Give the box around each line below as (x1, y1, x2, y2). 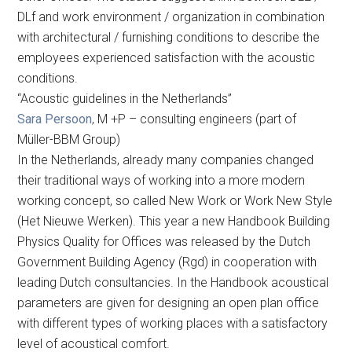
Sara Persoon (17, 111, 93, 126)
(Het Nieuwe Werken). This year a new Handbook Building (17, 213, 331, 229)
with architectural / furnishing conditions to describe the (17, 29, 321, 45)
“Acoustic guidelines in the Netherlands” (17, 90, 233, 106)
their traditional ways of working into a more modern (17, 172, 306, 188)
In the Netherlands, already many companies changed (17, 152, 314, 167)
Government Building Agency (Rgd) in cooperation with (17, 254, 317, 269)
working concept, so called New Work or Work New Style (17, 192, 333, 208)
